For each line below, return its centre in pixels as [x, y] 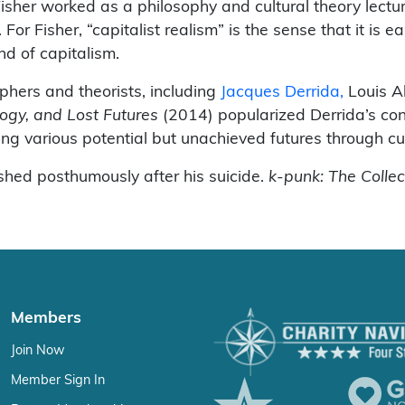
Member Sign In [58, 380]
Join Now [38, 350]
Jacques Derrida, [282, 91]
